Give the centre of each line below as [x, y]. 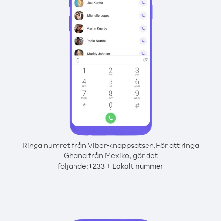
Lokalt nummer [138, 166]
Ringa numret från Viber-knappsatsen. [89, 145]
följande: [73, 166]
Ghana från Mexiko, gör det [110, 155]
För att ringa [177, 145]
